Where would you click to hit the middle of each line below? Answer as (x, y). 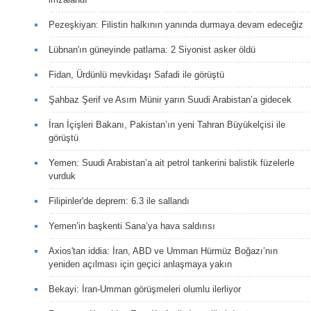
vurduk (62, 176)
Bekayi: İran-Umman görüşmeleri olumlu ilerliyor (145, 289)
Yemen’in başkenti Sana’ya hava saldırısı (132, 226)
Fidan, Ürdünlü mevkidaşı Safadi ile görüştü (136, 74)
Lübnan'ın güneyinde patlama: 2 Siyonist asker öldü (152, 49)
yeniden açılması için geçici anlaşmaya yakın (140, 264)
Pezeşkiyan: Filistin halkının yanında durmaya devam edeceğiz (176, 24)
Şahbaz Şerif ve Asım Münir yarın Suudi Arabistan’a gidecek (170, 99)
